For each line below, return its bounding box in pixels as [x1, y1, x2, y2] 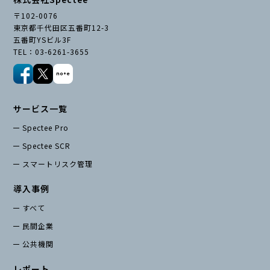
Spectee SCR [22, 140, 71, 151]
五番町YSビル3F [13, 34, 72, 45]
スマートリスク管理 [22, 158, 93, 169]
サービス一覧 [13, 102, 68, 115]
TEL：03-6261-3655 [13, 46, 90, 57]
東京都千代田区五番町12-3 [13, 22, 110, 33]
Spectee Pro [22, 122, 69, 133]
